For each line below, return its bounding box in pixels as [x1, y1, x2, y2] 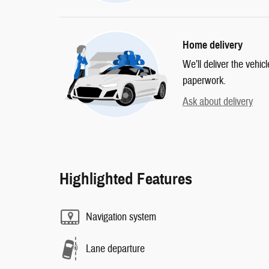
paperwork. [183, 74, 226, 88]
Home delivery [183, 38, 243, 52]
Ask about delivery [183, 95, 253, 109]
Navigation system [86, 210, 156, 224]
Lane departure [86, 241, 145, 256]
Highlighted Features [59, 169, 192, 190]
